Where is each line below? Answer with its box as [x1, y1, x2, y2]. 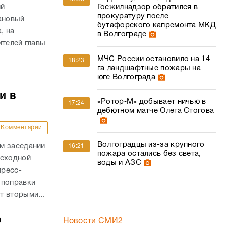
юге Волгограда [97, 74, 156, 81]
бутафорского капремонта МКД [97, 22, 216, 29]
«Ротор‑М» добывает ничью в [97, 98, 206, 105]
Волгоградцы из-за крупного [97, 141, 205, 148]
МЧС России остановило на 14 [97, 55, 210, 63]
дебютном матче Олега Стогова [97, 107, 214, 115]
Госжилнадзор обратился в [97, 4, 198, 11]
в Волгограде [97, 31, 147, 38]
